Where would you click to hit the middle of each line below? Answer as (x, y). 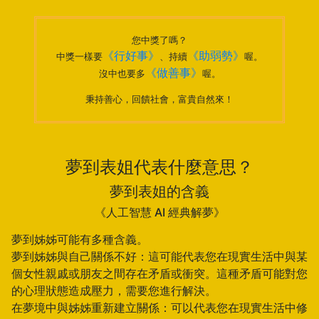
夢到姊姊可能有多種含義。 (80, 239)
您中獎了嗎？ (159, 40)
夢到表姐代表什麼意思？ (159, 167)
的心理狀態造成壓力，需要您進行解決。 (114, 291)
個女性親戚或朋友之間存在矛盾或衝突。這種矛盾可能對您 (159, 273)
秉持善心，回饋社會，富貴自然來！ (159, 99)
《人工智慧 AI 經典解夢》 (159, 212)
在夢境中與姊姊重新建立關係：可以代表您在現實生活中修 (159, 308)
